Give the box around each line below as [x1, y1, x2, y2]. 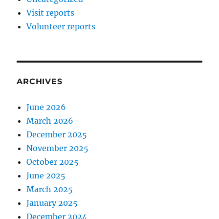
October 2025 [26, 157, 79, 167]
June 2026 [26, 102, 66, 112]
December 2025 [26, 130, 88, 140]
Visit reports [26, 8, 75, 18]
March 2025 [26, 184, 73, 195]
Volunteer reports [26, 22, 96, 32]
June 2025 [26, 171, 66, 181]
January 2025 [26, 198, 78, 208]
